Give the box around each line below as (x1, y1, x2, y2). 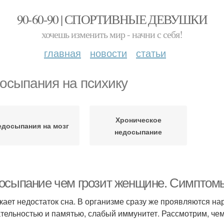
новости (90, 45, 127, 60)
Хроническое (115, 114, 161, 124)
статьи (136, 45, 166, 60)
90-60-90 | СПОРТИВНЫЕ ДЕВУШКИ (16, 10, 207, 27)
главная (44, 45, 81, 60)
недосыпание (114, 126, 162, 136)
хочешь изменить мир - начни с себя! (41, 27, 182, 41)
